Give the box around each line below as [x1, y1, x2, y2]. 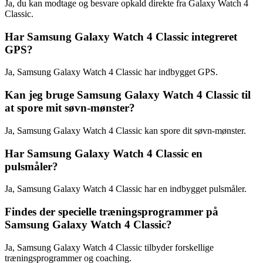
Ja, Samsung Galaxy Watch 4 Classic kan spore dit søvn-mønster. [5, 125, 246, 136]
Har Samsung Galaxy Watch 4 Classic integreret [5, 30, 237, 43]
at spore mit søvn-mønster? [5, 102, 135, 114]
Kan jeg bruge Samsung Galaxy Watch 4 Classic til [5, 89, 251, 102]
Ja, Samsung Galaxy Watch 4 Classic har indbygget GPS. [5, 67, 218, 77]
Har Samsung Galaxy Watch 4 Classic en [5, 147, 203, 160]
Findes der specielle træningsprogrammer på [5, 205, 218, 218]
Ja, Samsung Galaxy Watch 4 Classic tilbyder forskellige [5, 242, 214, 252]
